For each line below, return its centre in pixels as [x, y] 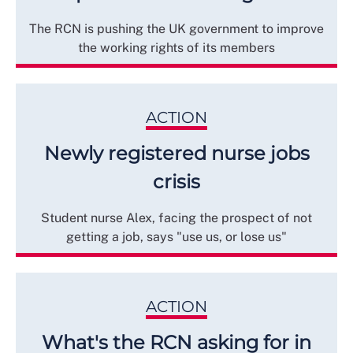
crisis [176, 181]
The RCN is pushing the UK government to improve [176, 28]
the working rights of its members [176, 47]
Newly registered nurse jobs [176, 153]
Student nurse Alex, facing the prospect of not [176, 217]
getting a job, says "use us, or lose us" [176, 236]
